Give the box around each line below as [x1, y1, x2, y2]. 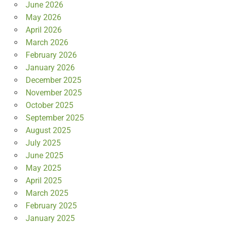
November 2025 [25, 88, 82, 98]
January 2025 [25, 213, 75, 223]
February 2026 [25, 50, 77, 60]
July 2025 [25, 138, 61, 148]
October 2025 [25, 100, 73, 110]
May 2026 [25, 13, 61, 23]
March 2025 [25, 188, 68, 198]
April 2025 [25, 176, 62, 186]
